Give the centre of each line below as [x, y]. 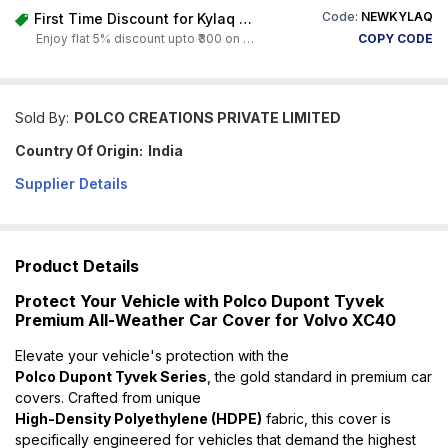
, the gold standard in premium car [319, 376]
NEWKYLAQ [397, 16]
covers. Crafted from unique [108, 397]
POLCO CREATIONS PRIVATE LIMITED [207, 117]
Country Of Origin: [79, 150]
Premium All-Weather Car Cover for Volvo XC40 [205, 319]
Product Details [77, 265]
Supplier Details [71, 183]
